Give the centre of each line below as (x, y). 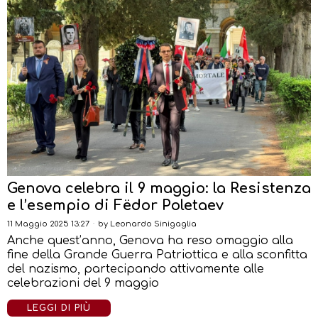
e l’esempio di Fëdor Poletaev (115, 205)
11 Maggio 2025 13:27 (48, 224)
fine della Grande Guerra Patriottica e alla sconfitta (157, 254)
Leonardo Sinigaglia (153, 224)
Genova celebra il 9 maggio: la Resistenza (159, 188)
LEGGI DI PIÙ (59, 308)
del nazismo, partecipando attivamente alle (136, 269)
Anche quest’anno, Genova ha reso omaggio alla (150, 240)
